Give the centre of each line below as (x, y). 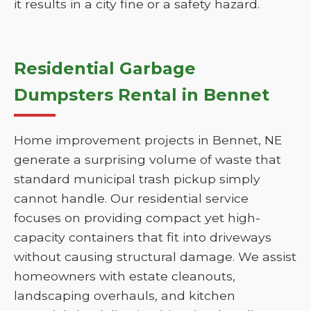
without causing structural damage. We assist (155, 257)
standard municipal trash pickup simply (137, 179)
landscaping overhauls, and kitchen (125, 295)
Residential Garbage (105, 68)
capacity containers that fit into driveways (143, 237)
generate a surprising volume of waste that (148, 159)
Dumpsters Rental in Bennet (142, 95)
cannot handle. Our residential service (131, 198)
